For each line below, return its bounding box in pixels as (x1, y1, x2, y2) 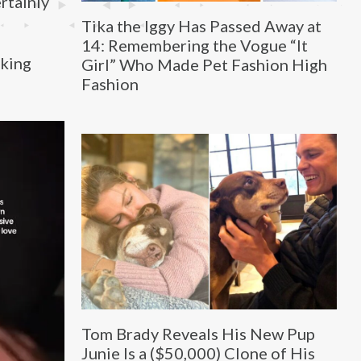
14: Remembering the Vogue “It (81, 35, 308, 55)
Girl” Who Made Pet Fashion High (81, 54, 327, 74)
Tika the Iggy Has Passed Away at (81, 15, 322, 35)
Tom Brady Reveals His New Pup (81, 324, 315, 344)
